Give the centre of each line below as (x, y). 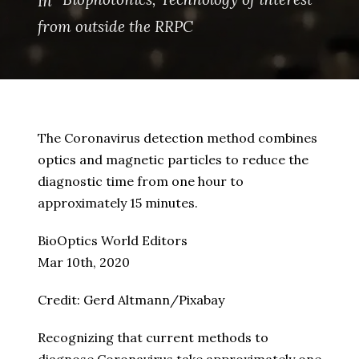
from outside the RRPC (115, 27)
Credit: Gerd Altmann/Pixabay (131, 300)
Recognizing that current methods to (153, 338)
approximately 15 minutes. (118, 203)
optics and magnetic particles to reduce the (173, 160)
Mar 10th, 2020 (84, 262)
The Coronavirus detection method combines (177, 138)
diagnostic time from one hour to (141, 182)
